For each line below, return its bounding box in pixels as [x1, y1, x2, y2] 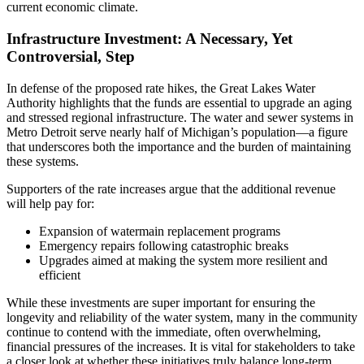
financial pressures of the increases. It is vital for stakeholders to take [6, 339, 355, 353]
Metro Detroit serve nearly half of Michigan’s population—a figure [6, 124, 348, 139]
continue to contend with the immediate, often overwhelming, [6, 324, 321, 339]
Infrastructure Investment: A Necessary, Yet [6, 30, 292, 48]
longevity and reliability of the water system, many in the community [6, 310, 357, 324]
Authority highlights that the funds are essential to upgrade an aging [6, 95, 352, 110]
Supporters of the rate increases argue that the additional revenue [6, 181, 336, 196]
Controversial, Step [6, 48, 135, 66]
